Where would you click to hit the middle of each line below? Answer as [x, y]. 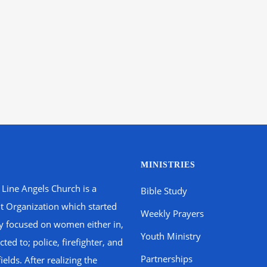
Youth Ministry [170, 236]
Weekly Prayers [172, 213]
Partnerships [166, 259]
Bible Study [164, 191]
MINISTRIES [168, 165]
